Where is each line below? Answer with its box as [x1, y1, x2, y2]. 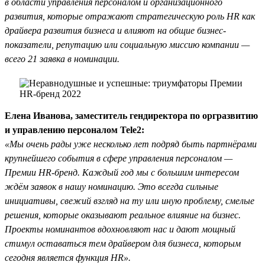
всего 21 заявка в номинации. [5, 53, 119, 64]
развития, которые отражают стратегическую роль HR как [5, 11, 255, 21]
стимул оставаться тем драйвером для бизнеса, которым [5, 238, 241, 248]
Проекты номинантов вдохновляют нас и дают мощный [5, 224, 235, 234]
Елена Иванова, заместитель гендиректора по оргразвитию [5, 110, 258, 121]
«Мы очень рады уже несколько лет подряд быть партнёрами [5, 138, 257, 149]
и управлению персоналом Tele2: [5, 124, 144, 135]
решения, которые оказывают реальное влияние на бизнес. [5, 209, 241, 220]
